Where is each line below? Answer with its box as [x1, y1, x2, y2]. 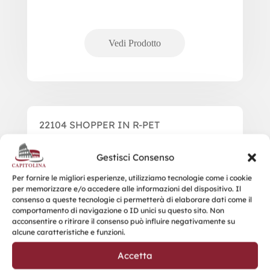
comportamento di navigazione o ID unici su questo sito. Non [12, 206, 224, 215]
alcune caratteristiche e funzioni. [12, 227, 125, 237]
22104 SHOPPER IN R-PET [39, 119, 160, 131]
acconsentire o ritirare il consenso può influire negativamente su [12, 216, 235, 226]
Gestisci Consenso [96, 151, 174, 163]
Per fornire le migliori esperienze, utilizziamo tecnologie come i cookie [12, 173, 252, 183]
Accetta [118, 250, 152, 261]
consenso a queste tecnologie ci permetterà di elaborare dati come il [12, 195, 252, 204]
